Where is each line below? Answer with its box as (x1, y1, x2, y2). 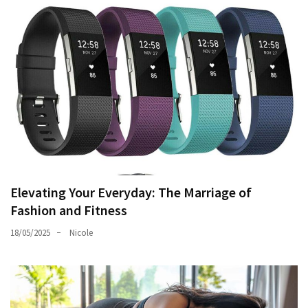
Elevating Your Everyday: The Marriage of (10, 183, 252, 201)
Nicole (69, 226, 93, 239)
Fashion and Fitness (10, 201, 127, 219)
